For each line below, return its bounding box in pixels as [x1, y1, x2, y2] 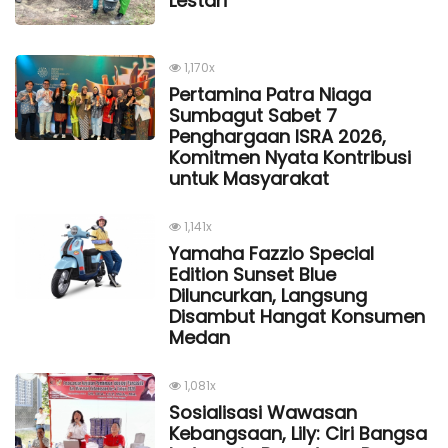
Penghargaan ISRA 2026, [169, 123, 386, 149]
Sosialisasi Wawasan [169, 399, 357, 425]
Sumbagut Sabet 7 [169, 102, 337, 128]
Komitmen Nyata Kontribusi [169, 144, 411, 170]
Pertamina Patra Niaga [169, 81, 371, 107]
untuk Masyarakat [169, 165, 329, 191]
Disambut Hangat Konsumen [169, 303, 425, 329]
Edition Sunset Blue [169, 261, 336, 287]
